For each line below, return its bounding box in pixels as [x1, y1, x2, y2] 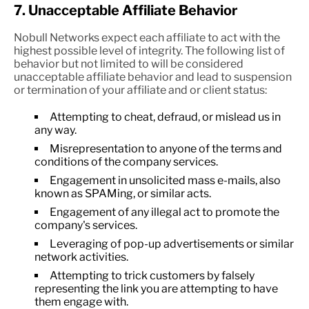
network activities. [34, 250, 128, 263]
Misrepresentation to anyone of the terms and [50, 142, 282, 155]
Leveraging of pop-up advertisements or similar [50, 237, 294, 250]
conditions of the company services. [34, 155, 218, 168]
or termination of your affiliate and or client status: [14, 83, 267, 97]
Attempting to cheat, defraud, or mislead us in [50, 110, 281, 123]
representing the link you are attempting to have [34, 282, 278, 295]
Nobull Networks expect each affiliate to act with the [14, 31, 280, 44]
